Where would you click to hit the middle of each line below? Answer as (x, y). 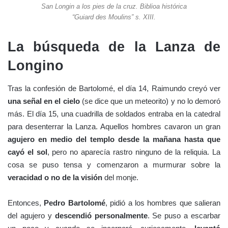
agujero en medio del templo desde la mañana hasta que (114, 139)
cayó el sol (27, 152)
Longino (36, 65)
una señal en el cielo (44, 101)
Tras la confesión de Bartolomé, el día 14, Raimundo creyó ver (114, 89)
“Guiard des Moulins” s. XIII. (114, 17)
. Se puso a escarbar (184, 216)
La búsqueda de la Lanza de (114, 47)
